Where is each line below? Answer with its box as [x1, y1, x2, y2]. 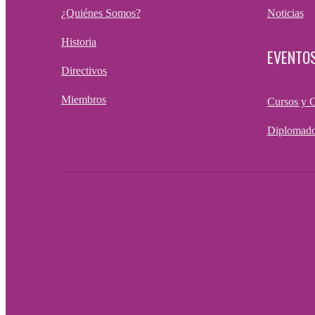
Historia [61, 35, 96, 48]
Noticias [266, 6, 304, 19]
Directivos [61, 64, 107, 77]
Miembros [61, 93, 106, 105]
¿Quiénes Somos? [61, 6, 141, 19]
